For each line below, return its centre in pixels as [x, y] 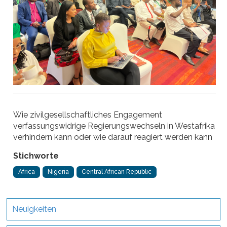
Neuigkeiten [34, 209]
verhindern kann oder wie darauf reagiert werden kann [113, 137]
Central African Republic [117, 172]
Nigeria [59, 172]
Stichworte [36, 156]
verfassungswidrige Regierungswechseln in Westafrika [114, 126]
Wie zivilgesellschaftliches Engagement [88, 115]
